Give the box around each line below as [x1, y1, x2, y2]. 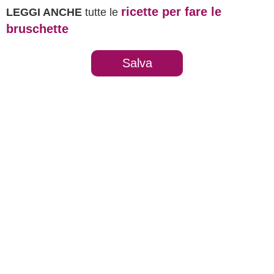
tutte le [82, 6, 121, 18]
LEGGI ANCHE [6, 6, 82, 18]
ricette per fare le [121, 5, 221, 18]
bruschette [6, 22, 68, 35]
